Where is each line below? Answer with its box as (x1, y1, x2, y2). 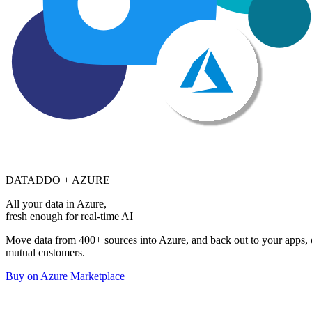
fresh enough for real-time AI (6, 210, 133, 222)
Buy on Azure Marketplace (6, 270, 125, 282)
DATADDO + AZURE (6, 174, 110, 186)
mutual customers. (6, 247, 85, 258)
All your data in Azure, (6, 198, 107, 210)
